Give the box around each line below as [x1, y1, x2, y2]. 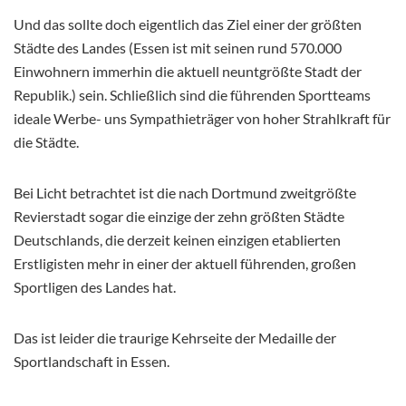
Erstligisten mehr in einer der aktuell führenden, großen [14, 255, 356, 273]
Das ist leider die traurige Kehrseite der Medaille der [14, 329, 336, 347]
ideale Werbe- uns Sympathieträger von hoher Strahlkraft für [14, 110, 391, 128]
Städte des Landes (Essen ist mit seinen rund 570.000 [14, 39, 342, 57]
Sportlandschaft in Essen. [14, 353, 169, 371]
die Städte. [14, 133, 79, 151]
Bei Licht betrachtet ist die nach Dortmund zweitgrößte [14, 184, 356, 202]
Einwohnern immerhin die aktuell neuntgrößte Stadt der [14, 63, 362, 81]
